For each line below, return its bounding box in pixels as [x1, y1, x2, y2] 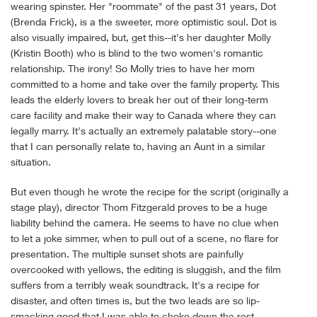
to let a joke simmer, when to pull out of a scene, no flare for [11, 232, 279, 244]
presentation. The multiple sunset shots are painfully [11, 248, 243, 260]
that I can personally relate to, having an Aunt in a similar [11, 140, 265, 152]
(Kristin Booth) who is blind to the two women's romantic [11, 47, 263, 59]
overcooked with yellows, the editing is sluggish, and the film [11, 263, 281, 275]
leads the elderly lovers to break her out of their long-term [11, 93, 268, 105]
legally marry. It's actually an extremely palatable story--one [11, 125, 277, 137]
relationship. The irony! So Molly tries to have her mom [11, 62, 255, 74]
